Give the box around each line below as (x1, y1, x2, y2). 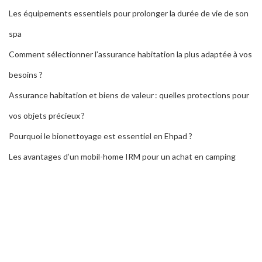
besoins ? (9, 69, 43, 80)
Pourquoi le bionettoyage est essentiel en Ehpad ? (9, 130, 192, 141)
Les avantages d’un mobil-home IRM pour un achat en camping (9, 151, 236, 161)
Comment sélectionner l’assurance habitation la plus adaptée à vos (9, 49, 252, 59)
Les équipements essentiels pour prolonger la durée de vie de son (9, 8, 249, 18)
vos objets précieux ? (9, 110, 85, 120)
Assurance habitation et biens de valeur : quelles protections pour (9, 89, 249, 100)
